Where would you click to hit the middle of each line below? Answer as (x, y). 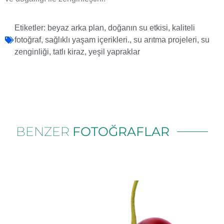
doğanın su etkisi (138, 28)
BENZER (44, 132)
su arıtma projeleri (165, 40)
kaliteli (183, 28)
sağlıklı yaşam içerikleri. (87, 40)
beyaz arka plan (76, 28)
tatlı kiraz (69, 52)
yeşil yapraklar (114, 52)
